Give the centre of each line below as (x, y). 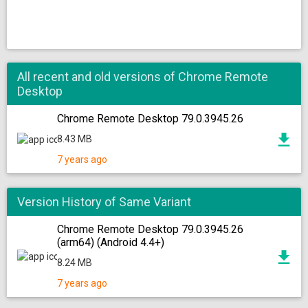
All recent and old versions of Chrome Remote (143, 77)
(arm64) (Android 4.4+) (111, 242)
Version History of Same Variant (104, 202)
